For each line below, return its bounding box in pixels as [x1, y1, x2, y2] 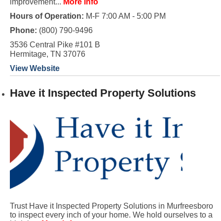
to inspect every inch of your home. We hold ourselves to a [9, 211, 213, 219]
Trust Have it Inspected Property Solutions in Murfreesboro [9, 202, 213, 210]
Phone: [9, 26, 39, 35]
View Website [9, 64, 60, 73]
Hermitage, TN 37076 [9, 50, 85, 58]
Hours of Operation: [9, 12, 84, 20]
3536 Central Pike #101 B [9, 40, 100, 49]
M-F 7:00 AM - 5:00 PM [83, 12, 166, 20]
